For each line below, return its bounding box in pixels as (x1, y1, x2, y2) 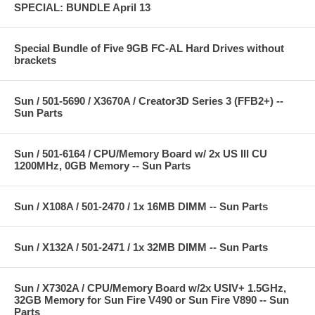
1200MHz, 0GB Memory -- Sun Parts (14, 159, 191, 172)
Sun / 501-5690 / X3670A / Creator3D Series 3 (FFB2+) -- (14, 94, 283, 107)
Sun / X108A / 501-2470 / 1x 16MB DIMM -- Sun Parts (14, 200, 268, 212)
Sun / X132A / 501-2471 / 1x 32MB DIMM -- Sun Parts (14, 240, 268, 253)
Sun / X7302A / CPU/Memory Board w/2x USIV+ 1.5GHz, (14, 281, 286, 294)
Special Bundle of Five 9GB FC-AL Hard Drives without (14, 41, 284, 54)
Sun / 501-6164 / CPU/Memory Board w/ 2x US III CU (14, 147, 267, 160)
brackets (14, 53, 56, 66)
